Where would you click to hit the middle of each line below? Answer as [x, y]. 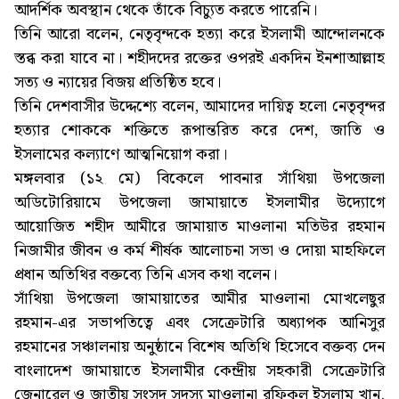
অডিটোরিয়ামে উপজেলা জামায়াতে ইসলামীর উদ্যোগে [199, 203]
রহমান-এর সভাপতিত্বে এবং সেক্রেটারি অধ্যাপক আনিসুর [199, 323]
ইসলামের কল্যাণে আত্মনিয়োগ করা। [121, 155]
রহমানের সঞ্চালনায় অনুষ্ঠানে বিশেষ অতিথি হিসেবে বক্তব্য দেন [199, 347]
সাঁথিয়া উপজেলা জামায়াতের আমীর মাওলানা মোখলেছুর [199, 299]
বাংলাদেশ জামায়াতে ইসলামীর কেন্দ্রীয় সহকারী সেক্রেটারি [199, 371]
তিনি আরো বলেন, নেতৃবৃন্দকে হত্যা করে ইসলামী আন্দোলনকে [199, 35]
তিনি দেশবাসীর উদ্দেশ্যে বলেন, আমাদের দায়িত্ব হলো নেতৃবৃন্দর [199, 107]
